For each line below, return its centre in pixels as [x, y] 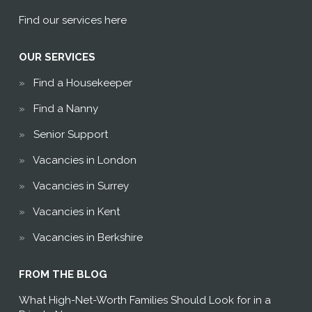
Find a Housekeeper [83, 83]
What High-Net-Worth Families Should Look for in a [145, 301]
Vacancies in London [84, 161]
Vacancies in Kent [76, 212]
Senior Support [70, 135]
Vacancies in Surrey [80, 186]
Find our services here [72, 21]
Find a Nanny [65, 109]
